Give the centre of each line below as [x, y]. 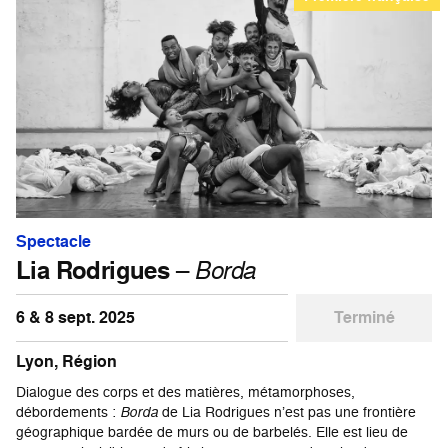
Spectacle [53, 241]
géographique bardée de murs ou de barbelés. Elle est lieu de [212, 431]
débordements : [68, 411]
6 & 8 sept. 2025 [75, 317]
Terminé [364, 317]
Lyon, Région [66, 361]
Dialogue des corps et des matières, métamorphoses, [185, 391]
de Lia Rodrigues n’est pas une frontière [287, 411]
